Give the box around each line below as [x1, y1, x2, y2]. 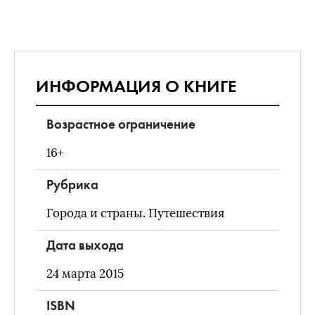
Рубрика [46, 176, 98, 194]
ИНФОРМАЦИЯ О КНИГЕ [36, 75, 236, 98]
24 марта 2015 [46, 266, 124, 282]
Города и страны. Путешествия [46, 206, 224, 221]
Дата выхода [46, 236, 124, 255]
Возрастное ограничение [46, 115, 195, 134]
